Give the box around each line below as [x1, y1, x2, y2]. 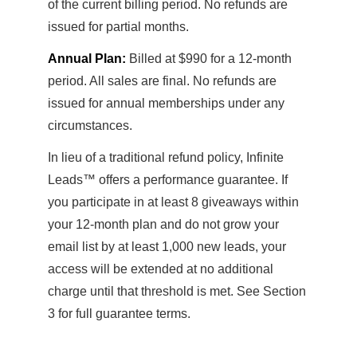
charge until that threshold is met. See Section [48, 284, 306, 298]
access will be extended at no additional [48, 262, 273, 276]
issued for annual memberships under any [48, 96, 284, 110]
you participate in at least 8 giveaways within [48, 195, 299, 209]
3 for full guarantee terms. [48, 307, 190, 320]
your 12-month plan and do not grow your [48, 218, 279, 231]
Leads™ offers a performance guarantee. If [48, 173, 288, 186]
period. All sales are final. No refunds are [48, 74, 277, 88]
